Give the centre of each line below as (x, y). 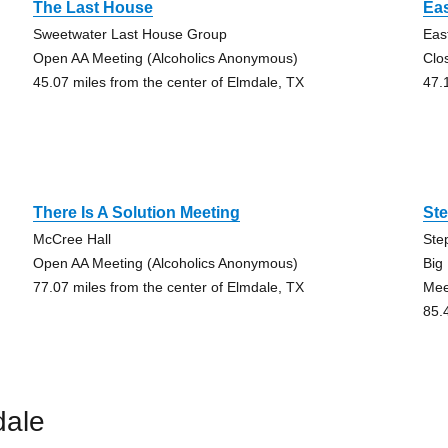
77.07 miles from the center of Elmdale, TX (168, 287)
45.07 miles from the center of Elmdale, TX (168, 82)
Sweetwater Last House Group (129, 34)
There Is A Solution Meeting (136, 212)
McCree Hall (71, 239)
